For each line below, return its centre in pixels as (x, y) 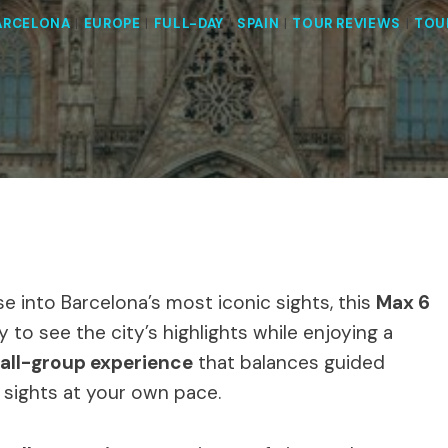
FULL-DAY (188, 24)
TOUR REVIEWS (347, 24)
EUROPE (112, 24)
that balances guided (289, 362)
